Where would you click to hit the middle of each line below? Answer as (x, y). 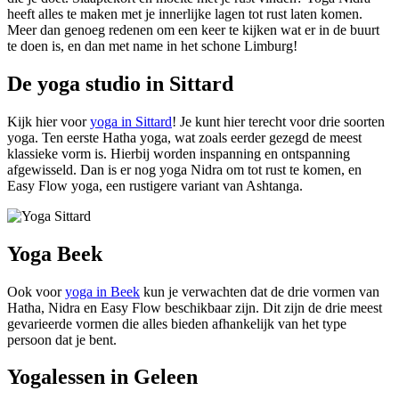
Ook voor (36, 291)
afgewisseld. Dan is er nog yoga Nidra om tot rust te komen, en (184, 169)
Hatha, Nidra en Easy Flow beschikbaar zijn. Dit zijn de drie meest (195, 307)
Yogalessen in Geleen (102, 377)
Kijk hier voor (49, 121)
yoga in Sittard (131, 121)
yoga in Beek (102, 291)
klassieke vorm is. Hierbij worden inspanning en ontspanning (179, 153)
